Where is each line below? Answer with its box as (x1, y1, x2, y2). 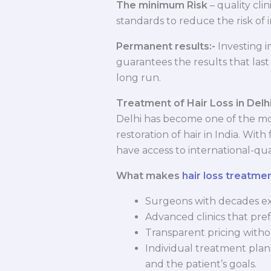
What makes (116, 170, 182, 182)
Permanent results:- (116, 41, 215, 53)
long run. (116, 72, 161, 84)
